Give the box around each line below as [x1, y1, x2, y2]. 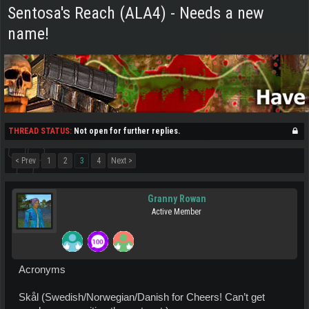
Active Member [152, 207, 201, 217]
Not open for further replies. [74, 126, 180, 136]
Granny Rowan [147, 193, 206, 204]
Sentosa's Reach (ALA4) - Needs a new [8, 3, 264, 23]
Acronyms [19, 264, 66, 275]
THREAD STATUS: [8, 126, 72, 136]
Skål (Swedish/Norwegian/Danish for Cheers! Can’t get [19, 292, 265, 303]
